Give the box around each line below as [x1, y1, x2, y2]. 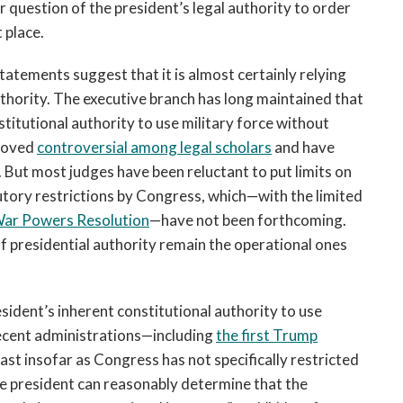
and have [272, 138, 335, 157]
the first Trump [216, 326, 318, 345]
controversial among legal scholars [37, 138, 272, 157]
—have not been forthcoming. [149, 210, 346, 229]
